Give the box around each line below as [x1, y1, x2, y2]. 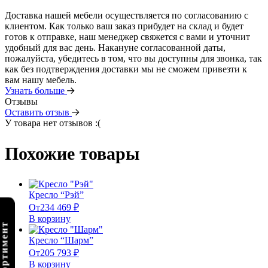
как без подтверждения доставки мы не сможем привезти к [5, 64, 247, 75]
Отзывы [5, 96, 38, 107]
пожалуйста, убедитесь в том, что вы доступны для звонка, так [5, 53, 262, 64]
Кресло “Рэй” [29, 190, 84, 200]
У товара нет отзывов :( [5, 118, 100, 129]
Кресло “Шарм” [29, 235, 93, 246]
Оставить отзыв [5, 107, 72, 118]
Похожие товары [5, 144, 139, 164]
